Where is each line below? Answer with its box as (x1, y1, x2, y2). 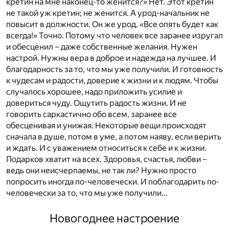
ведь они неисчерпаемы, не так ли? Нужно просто (6, 166, 196, 176)
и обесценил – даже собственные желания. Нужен (6, 42, 197, 52)
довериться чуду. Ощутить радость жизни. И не (6, 98, 187, 108)
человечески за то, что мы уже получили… (6, 188, 168, 198)
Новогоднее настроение (50, 211, 179, 225)
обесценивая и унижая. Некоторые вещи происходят (6, 121, 207, 131)
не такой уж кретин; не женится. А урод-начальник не (6, 8, 210, 18)
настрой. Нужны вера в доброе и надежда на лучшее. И (6, 53, 216, 63)
